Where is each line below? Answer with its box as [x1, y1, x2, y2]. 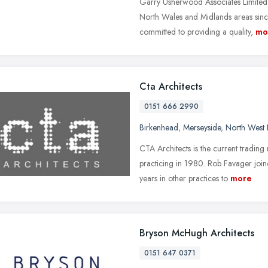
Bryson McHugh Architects [139, 226, 254, 240]
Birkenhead [139, 121, 178, 133]
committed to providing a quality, [139, 25, 253, 38]
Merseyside [183, 121, 221, 133]
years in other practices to [139, 172, 228, 184]
